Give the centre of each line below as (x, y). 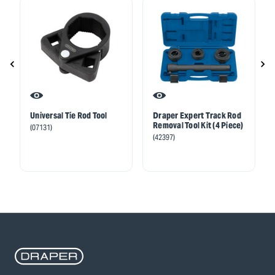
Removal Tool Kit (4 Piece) (198, 126)
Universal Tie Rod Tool (69, 116)
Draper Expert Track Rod (197, 116)
